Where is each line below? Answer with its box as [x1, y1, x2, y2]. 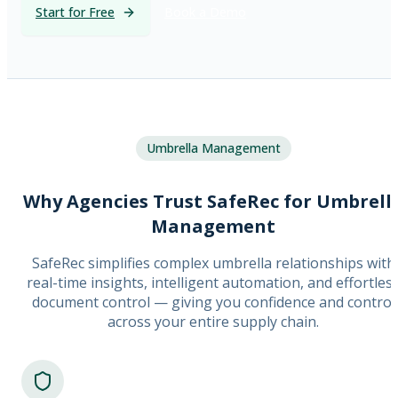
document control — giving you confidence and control [31, 292, 395, 313]
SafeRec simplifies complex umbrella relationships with [31, 253, 395, 274]
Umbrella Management [146, 139, 281, 156]
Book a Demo [164, 3, 246, 20]
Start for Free [36, 3, 115, 20]
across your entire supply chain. [107, 312, 319, 332]
